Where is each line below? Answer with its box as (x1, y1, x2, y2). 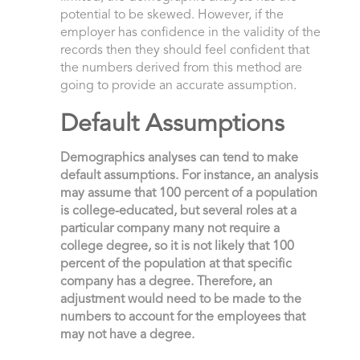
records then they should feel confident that (59, 44, 309, 58)
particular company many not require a (59, 223, 280, 236)
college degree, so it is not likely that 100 (59, 240, 294, 254)
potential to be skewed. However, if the (59, 9, 284, 22)
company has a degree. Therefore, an (59, 276, 272, 289)
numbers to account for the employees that (59, 311, 305, 325)
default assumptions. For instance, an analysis (59, 170, 318, 183)
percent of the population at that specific (59, 258, 292, 272)
